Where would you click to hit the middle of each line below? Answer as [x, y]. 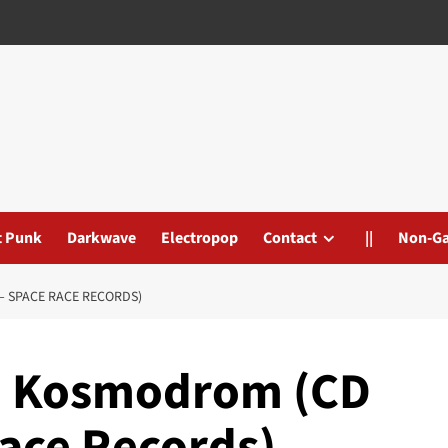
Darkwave [101, 238]
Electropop [199, 238]
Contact [290, 238]
